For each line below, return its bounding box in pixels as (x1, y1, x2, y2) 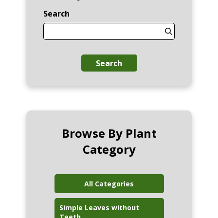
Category (82, 141, 136, 158)
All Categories (84, 179, 134, 189)
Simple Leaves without (59, 203, 139, 213)
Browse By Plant (61, 125, 157, 142)
